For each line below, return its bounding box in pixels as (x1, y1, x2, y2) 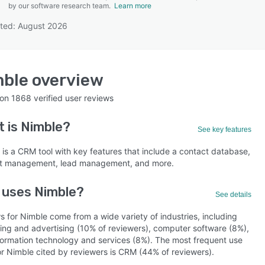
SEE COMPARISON (95, 54, 164, 63)
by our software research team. (8, 1, 114, 10)
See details (215, 190, 252, 199)
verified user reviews (31, 93, 114, 103)
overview (28, 70, 104, 90)
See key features (198, 125, 252, 134)
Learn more (114, 1, 151, 10)
